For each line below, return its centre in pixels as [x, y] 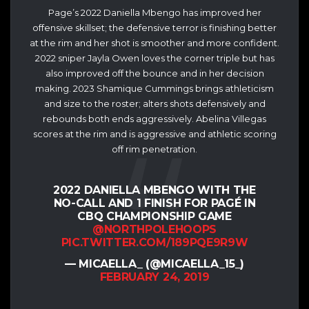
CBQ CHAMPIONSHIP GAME [154, 217]
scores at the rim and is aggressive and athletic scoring [154, 133]
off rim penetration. [154, 149]
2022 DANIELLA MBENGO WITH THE [154, 190]
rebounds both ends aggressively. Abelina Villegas [154, 118]
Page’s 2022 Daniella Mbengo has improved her [154, 12]
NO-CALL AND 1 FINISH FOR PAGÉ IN [154, 203]
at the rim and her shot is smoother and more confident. [154, 42]
